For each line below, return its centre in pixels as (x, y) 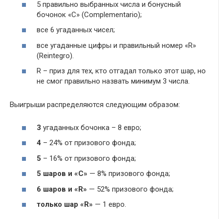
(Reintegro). (55, 55)
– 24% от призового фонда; (88, 143)
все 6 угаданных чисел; (76, 30)
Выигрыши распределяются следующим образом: (95, 105)
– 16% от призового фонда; (88, 158)
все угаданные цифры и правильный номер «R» (116, 45)
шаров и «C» (65, 174)
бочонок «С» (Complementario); (89, 14)
